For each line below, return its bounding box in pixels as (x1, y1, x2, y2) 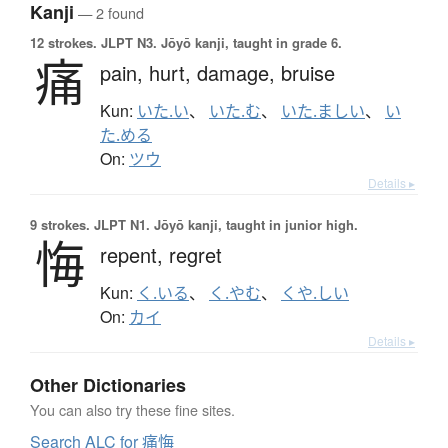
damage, (197, 58, 281, 88)
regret (169, 240, 222, 270)
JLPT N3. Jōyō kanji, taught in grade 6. (97, 33, 342, 53)
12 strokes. (30, 33, 97, 53)
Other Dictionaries (30, 372, 186, 399)
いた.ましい (281, 100, 365, 123)
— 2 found (74, 2, 144, 24)
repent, (100, 240, 169, 270)
